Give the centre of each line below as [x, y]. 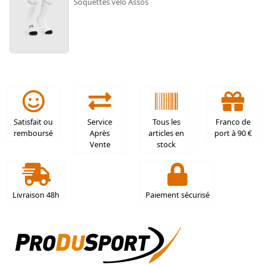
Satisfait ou [33, 121]
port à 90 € [233, 133]
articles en [166, 133]
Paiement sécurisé [178, 194]
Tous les [166, 121]
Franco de [233, 121]
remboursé [33, 133]
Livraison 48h [36, 194]
